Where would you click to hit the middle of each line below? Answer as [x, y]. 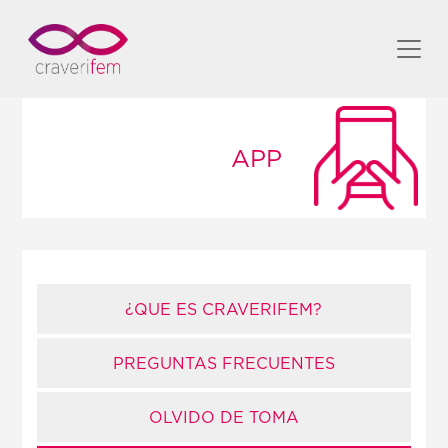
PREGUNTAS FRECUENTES [223, 363]
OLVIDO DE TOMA [223, 417]
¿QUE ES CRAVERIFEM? [224, 309]
